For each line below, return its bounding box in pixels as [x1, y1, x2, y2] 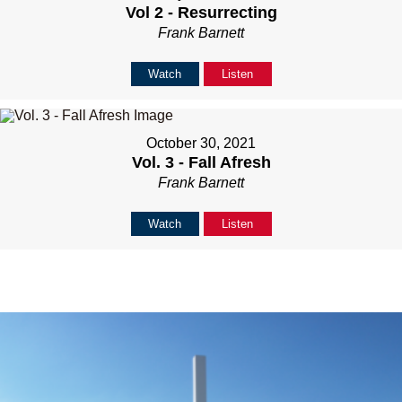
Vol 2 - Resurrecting [125, 3, 277, 22]
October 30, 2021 [146, 135, 256, 151]
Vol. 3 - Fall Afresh [131, 153, 271, 171]
